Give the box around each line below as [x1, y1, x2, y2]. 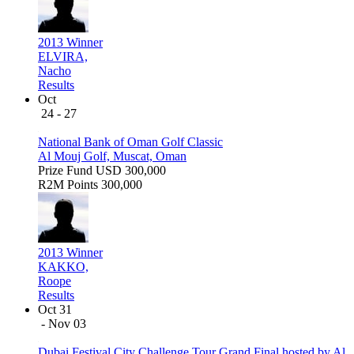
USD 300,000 [96, 164, 166, 178]
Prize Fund [38, 164, 92, 178]
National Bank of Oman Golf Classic [38, 135, 223, 149]
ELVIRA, [38, 50, 88, 64]
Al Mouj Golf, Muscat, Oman [38, 149, 186, 164]
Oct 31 [38, 303, 72, 317]
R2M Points [38, 178, 98, 192]
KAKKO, [38, 260, 88, 274]
